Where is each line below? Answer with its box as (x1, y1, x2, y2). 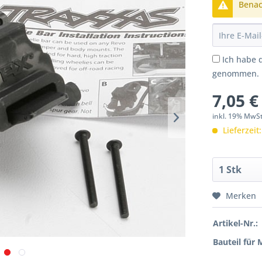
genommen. (212, 68, 260, 80)
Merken (226, 190, 257, 202)
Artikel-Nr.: (213, 218, 258, 229)
